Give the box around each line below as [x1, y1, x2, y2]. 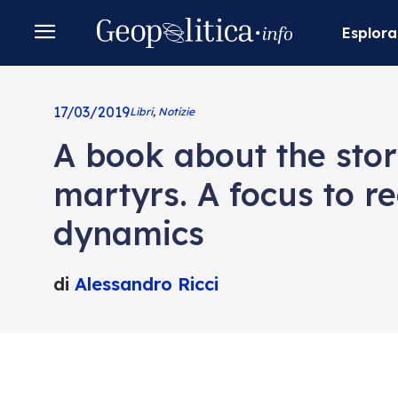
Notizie [157, 105, 195, 118]
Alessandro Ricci [74, 273, 219, 295]
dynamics [52, 213, 204, 253]
